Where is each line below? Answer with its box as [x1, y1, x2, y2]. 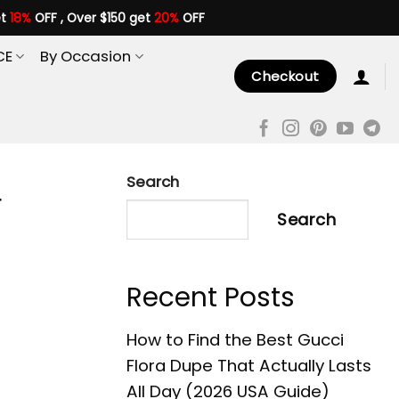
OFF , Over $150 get [30, 9, 154, 27]
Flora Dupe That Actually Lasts [126, 354, 371, 378]
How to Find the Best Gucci [126, 329, 344, 352]
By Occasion [40, 45, 132, 67]
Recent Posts [126, 278, 295, 315]
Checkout [251, 66, 320, 85]
